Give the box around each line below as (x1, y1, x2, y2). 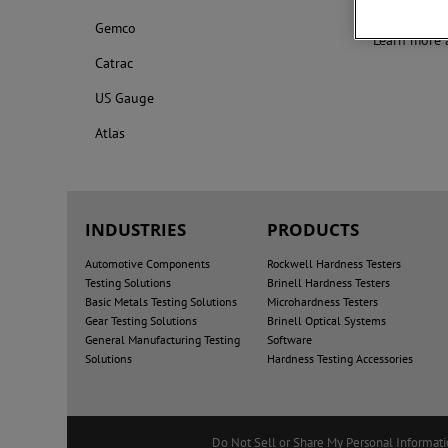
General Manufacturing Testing (85, 332, 241, 347)
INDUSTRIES (85, 218, 187, 241)
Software (266, 332, 312, 347)
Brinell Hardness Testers (266, 275, 390, 290)
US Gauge (95, 89, 155, 107)
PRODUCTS (266, 218, 359, 241)
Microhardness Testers (266, 294, 378, 309)
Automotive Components (85, 256, 211, 271)
